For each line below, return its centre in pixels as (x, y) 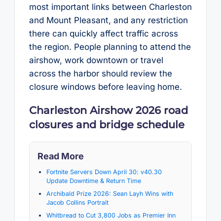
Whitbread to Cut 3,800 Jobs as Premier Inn (111, 216)
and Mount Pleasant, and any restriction (108, 20)
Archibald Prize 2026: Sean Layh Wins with (110, 194)
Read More (60, 156)
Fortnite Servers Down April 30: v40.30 (104, 172)
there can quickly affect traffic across (103, 33)
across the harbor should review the (100, 73)
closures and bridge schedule (107, 124)
